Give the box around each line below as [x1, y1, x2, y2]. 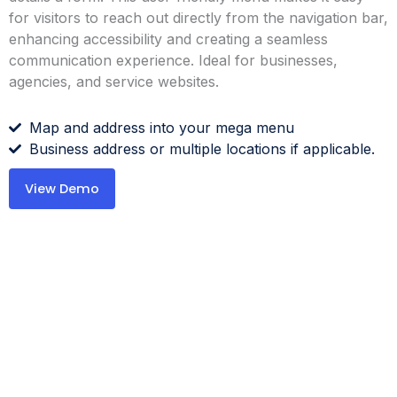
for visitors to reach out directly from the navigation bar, [9, 9, 388, 27]
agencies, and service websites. [9, 73, 219, 90]
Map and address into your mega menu [28, 119, 294, 136]
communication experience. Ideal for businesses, [9, 51, 338, 69]
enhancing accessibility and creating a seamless [9, 30, 328, 48]
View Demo [25, 180, 99, 198]
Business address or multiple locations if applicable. [28, 140, 375, 158]
